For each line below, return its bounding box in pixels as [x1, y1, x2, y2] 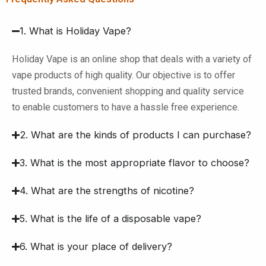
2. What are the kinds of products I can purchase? [20, 129, 252, 141]
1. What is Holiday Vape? [20, 25, 132, 37]
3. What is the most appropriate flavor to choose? [20, 157, 250, 169]
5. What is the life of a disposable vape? [20, 213, 202, 225]
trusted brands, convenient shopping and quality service [12, 85, 244, 97]
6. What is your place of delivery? [20, 240, 173, 253]
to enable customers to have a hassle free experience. [12, 102, 239, 113]
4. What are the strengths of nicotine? [20, 185, 195, 197]
